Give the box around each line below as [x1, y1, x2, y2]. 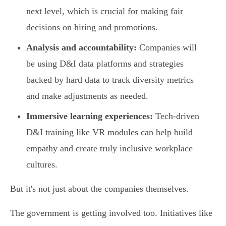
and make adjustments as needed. [26, 91, 148, 101]
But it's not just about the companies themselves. [10, 184, 189, 194]
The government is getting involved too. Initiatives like [10, 208, 212, 218]
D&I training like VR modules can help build [26, 127, 193, 138]
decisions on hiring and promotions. [26, 22, 158, 33]
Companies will [137, 42, 197, 53]
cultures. [26, 159, 58, 170]
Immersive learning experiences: [26, 111, 153, 122]
